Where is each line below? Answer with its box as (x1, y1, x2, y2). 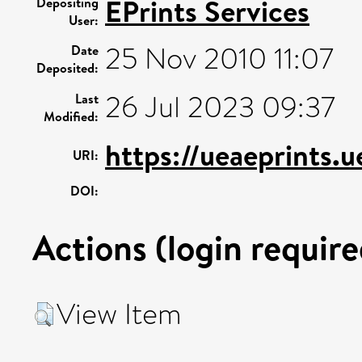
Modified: (44, 107, 99, 125)
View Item (57, 293, 182, 335)
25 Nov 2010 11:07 (105, 38, 334, 80)
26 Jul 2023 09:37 (105, 86, 335, 128)
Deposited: (36, 59, 99, 77)
